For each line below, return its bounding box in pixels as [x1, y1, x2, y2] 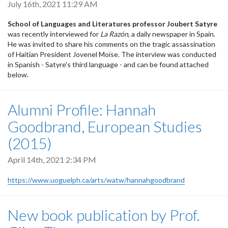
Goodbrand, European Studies [8, 117, 202, 136]
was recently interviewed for [8, 30, 100, 39]
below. [8, 70, 30, 79]
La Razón [100, 30, 128, 39]
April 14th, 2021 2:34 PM [8, 155, 96, 165]
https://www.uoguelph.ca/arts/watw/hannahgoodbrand [8, 175, 185, 184]
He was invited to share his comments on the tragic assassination [8, 40, 215, 49]
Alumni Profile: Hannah [8, 100, 156, 119]
